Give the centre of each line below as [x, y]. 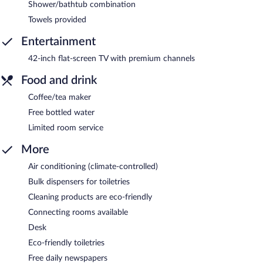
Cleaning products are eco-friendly [90, 197]
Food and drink [59, 80]
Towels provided [57, 20]
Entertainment [58, 41]
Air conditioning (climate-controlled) [93, 166]
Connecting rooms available [78, 212]
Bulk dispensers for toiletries [79, 182]
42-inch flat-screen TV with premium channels [112, 58]
